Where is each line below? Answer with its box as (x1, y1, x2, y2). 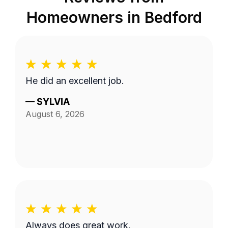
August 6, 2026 (25, 109, 84, 119)
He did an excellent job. (25, 75, 124, 86)
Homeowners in (26, 8, 145, 26)
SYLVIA (37, 96, 70, 107)
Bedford (144, 8, 202, 26)
